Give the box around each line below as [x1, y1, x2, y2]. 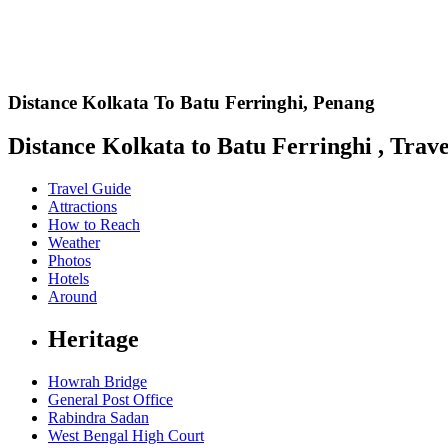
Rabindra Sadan [48, 409, 149, 427]
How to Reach [48, 216, 140, 234]
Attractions [48, 198, 117, 216]
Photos [48, 252, 91, 270]
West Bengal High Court [48, 427, 204, 445]
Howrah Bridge [48, 373, 147, 391]
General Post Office [48, 391, 173, 409]
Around [48, 288, 97, 306]
